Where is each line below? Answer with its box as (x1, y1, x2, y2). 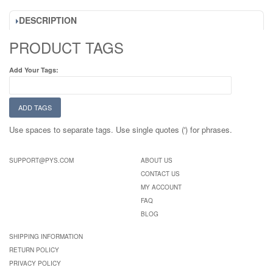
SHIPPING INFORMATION (9, 232, 83, 241)
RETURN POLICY (9, 246, 59, 254)
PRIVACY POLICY (9, 259, 61, 268)
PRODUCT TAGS (9, 37, 124, 58)
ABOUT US (140, 156, 172, 165)
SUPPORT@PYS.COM (9, 156, 74, 165)
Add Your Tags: (9, 65, 58, 74)
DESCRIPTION (19, 14, 77, 26)
